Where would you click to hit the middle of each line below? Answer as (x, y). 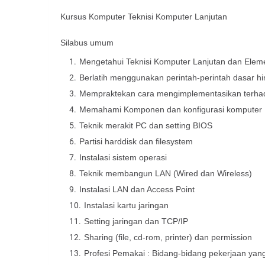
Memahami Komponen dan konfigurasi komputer (171, 109)
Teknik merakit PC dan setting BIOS (146, 125)
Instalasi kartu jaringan (126, 205)
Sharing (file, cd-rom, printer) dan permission (168, 237)
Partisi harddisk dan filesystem (136, 141)
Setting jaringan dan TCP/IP (136, 221)
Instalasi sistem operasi (123, 157)
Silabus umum (87, 43)
